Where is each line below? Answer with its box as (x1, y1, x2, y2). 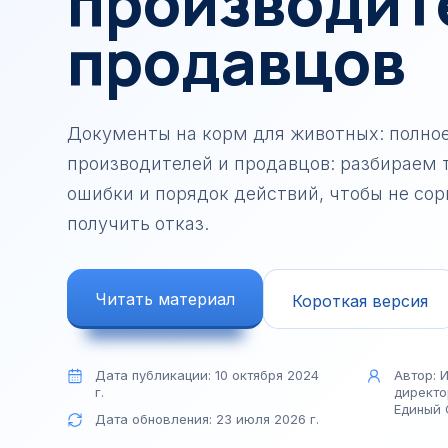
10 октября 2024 (215, 367, 319, 383)
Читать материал (95, 289, 235, 309)
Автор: (393, 367, 440, 383)
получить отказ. (67, 213, 209, 234)
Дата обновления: (95, 411, 216, 427)
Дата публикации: (95, 367, 215, 383)
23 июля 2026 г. (216, 411, 319, 427)
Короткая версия (292, 290, 428, 311)
